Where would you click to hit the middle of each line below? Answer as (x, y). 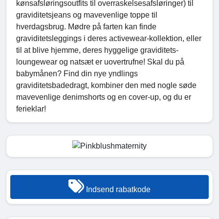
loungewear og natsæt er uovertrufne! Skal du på (100, 62)
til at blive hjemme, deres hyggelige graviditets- (97, 50)
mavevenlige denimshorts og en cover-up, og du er (104, 97)
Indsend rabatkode (117, 190)
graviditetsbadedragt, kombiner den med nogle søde (106, 85)
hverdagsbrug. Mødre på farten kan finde (86, 26)
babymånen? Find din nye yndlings (77, 73)
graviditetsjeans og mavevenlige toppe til (87, 15)
